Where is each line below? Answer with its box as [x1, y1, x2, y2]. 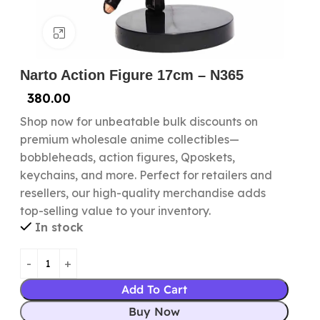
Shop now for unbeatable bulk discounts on [19, 114, 258, 129]
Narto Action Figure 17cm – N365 [19, 67, 244, 83]
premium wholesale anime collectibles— [19, 132, 239, 146]
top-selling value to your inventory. [19, 204, 211, 218]
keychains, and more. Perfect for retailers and [19, 168, 272, 182]
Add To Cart [121, 282, 188, 296]
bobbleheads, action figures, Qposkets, [19, 150, 235, 164]
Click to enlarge [75, 26, 159, 39]
